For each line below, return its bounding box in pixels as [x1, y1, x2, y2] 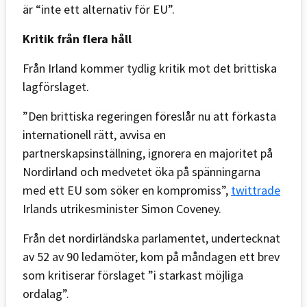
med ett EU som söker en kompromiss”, [23, 182, 231, 198]
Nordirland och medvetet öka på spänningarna [23, 163, 260, 180]
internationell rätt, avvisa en [23, 126, 166, 143]
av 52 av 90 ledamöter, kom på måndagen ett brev [23, 248, 280, 265]
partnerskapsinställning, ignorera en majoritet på [23, 145, 273, 161]
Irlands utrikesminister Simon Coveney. [23, 200, 221, 217]
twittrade [231, 182, 280, 198]
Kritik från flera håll [23, 30, 132, 47]
